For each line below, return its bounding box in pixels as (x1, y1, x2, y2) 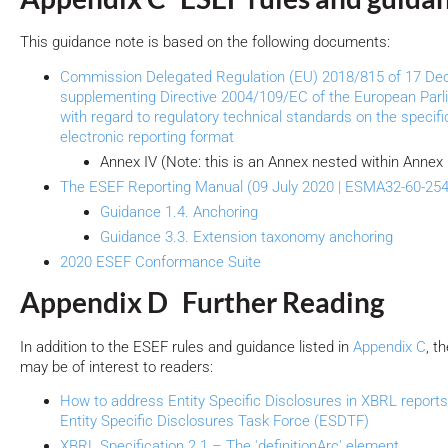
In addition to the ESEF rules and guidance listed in (20, 337, 353, 356)
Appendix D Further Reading (20, 285, 384, 320)
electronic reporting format (60, 128, 234, 147)
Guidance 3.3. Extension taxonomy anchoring (100, 228, 393, 247)
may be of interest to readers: (20, 357, 213, 376)
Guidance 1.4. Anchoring (100, 203, 258, 222)
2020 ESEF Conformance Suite (60, 253, 261, 272)
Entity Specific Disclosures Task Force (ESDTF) (60, 412, 369, 431)
